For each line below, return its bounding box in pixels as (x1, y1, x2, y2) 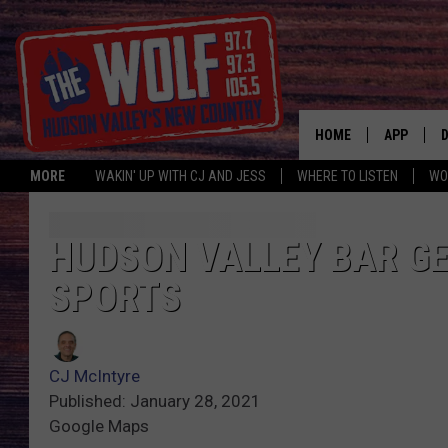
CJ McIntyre (49, 366, 140, 387)
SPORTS (49, 274, 181, 322)
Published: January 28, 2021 (49, 391, 261, 412)
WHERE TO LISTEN (297, 168, 398, 184)
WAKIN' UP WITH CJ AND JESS (95, 168, 266, 184)
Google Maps (49, 416, 149, 437)
